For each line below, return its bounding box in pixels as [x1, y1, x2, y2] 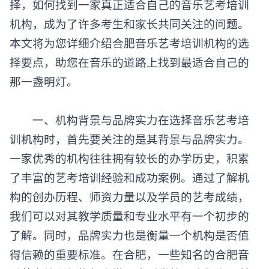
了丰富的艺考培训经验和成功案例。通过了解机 [10, 170, 249, 185]
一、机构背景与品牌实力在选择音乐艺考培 [10, 112, 249, 127]
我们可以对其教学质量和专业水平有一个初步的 [10, 208, 249, 223]
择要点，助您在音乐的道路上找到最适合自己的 [10, 55, 249, 70]
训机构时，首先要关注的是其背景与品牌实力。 [10, 131, 249, 147]
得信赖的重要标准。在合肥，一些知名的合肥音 [10, 247, 249, 262]
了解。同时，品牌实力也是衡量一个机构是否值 [10, 228, 249, 243]
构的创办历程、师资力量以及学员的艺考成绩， [10, 189, 249, 204]
